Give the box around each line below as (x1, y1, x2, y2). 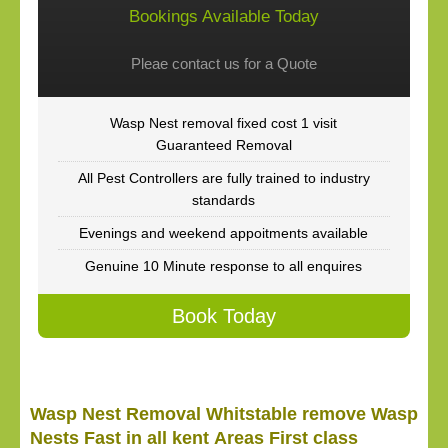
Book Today (171, 305, 276, 327)
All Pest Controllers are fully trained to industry (77, 170, 370, 186)
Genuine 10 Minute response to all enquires (85, 258, 363, 274)
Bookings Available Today (128, 7, 319, 26)
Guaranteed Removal (155, 137, 292, 153)
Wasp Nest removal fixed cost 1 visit (110, 115, 338, 131)
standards (192, 192, 256, 208)
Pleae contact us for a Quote (130, 55, 317, 72)
